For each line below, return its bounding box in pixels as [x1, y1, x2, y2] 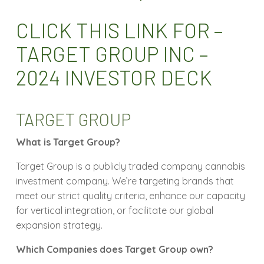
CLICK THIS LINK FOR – [16, 18, 223, 43]
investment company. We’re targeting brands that [16, 175, 235, 187]
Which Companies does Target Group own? [16, 243, 216, 256]
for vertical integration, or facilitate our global [16, 204, 214, 217]
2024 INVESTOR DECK [16, 65, 213, 90]
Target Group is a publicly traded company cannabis [16, 160, 246, 173]
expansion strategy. [16, 219, 103, 232]
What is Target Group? [16, 136, 123, 148]
